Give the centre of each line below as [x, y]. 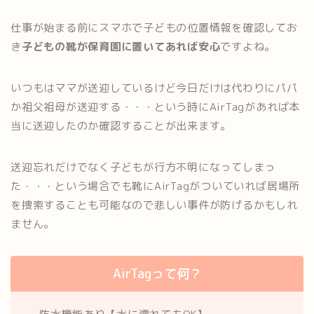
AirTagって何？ [157, 273]
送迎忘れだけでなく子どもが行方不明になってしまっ [143, 167]
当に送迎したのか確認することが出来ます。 [121, 125]
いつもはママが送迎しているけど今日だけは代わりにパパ [154, 88]
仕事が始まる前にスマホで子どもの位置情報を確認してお [154, 27]
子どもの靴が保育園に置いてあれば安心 [121, 46]
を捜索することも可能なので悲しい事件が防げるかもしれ [154, 205]
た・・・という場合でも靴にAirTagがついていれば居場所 [156, 186]
